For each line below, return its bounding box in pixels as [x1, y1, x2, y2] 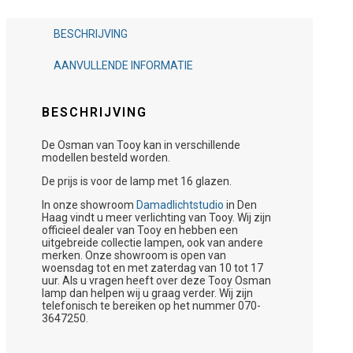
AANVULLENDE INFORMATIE [54, 58, 193, 72]
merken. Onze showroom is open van [42, 248, 226, 262]
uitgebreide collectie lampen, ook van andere [42, 236, 263, 249]
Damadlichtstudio [136, 198, 224, 211]
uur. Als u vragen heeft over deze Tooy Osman [42, 273, 271, 287]
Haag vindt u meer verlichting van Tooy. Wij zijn [42, 210, 271, 224]
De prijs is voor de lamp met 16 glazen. [42, 174, 232, 188]
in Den [224, 198, 257, 211]
